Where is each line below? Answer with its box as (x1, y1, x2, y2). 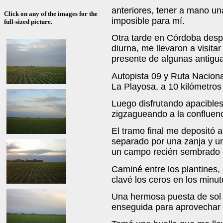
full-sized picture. (4, 18, 52, 26)
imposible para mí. (111, 15, 185, 26)
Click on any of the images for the (4, 10, 98, 18)
